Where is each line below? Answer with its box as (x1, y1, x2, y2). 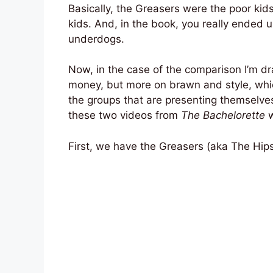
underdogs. (68, 32, 124, 45)
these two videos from (68, 109, 181, 122)
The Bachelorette (181, 109, 265, 122)
